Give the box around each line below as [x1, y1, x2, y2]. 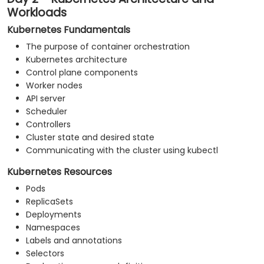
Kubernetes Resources [7, 165, 112, 179]
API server [26, 93, 65, 105]
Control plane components [26, 67, 138, 79]
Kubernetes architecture [26, 54, 127, 66]
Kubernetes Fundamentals [7, 23, 130, 37]
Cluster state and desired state [26, 131, 154, 144]
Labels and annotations [26, 235, 122, 247]
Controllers [26, 118, 71, 131]
